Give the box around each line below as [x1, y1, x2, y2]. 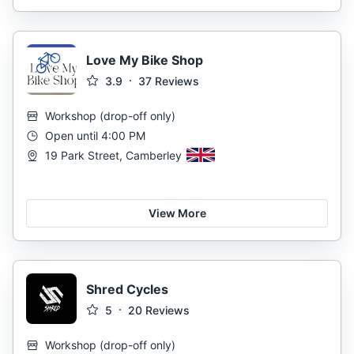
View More [148, 206, 206, 220]
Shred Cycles [86, 281, 168, 297]
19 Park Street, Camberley [45, 149, 182, 162]
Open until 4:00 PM [45, 129, 145, 142]
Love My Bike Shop [86, 51, 203, 68]
